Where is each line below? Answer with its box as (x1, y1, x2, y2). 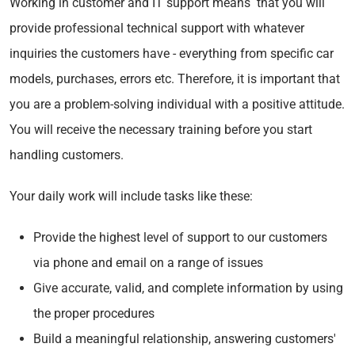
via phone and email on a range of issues (33, 254, 263, 270)
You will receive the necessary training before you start (10, 121, 312, 137)
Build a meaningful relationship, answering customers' (33, 330, 336, 346)
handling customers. (10, 147, 124, 162)
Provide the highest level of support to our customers (33, 229, 327, 245)
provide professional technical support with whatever (10, 20, 304, 36)
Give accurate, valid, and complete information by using (33, 280, 343, 296)
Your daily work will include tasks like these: (10, 188, 253, 204)
